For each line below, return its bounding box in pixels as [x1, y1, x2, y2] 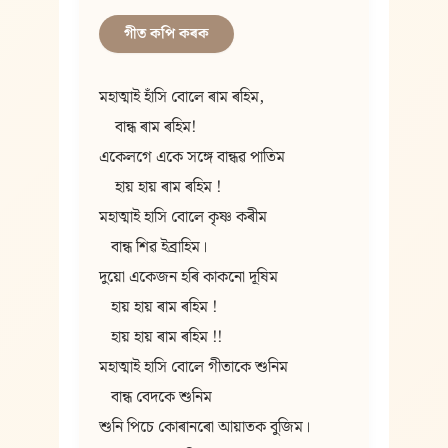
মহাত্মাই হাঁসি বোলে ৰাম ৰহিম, [98, 85, 264, 110]
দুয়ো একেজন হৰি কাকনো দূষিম [98, 265, 278, 290]
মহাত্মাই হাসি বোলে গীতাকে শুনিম [98, 355, 288, 380]
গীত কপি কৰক [123, 22, 209, 45]
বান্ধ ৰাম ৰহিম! [98, 115, 196, 140]
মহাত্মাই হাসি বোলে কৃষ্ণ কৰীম [98, 205, 267, 230]
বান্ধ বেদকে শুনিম [98, 385, 212, 410]
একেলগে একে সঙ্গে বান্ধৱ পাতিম [98, 145, 285, 170]
